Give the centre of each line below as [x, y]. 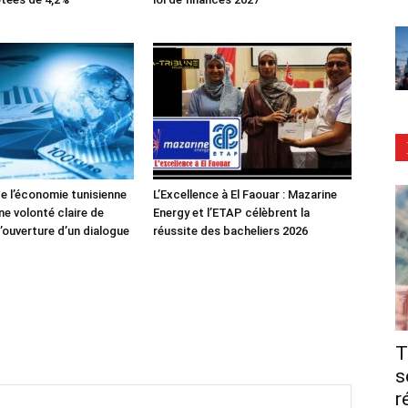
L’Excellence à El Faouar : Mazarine [245, 194]
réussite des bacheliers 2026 [230, 231]
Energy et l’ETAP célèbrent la [231, 213]
